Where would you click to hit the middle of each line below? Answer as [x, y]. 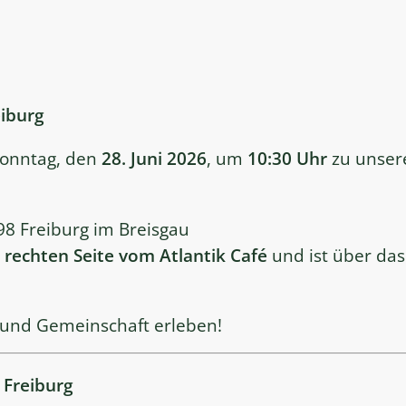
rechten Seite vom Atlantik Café [136, 255]
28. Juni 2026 [154, 159]
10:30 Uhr [287, 159]
